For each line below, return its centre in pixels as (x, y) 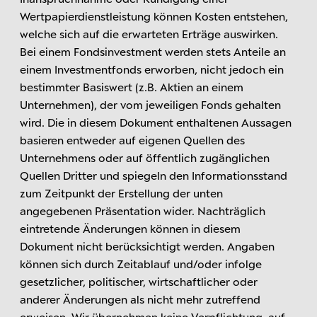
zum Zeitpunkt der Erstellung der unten (121, 192)
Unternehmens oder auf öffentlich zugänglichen (145, 157)
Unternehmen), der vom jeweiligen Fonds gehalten (150, 104)
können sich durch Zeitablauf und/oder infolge (141, 263)
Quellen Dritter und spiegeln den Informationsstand (154, 175)
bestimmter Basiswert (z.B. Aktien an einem (132, 86)
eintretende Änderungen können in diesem (130, 228)
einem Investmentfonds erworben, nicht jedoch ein (152, 69)
